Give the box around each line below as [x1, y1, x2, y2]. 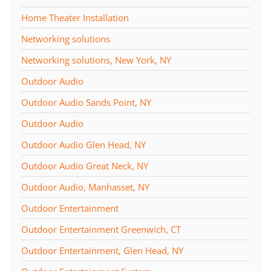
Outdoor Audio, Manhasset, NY [21, 180, 149, 193]
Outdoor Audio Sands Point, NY [21, 96, 151, 108]
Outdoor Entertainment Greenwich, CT [21, 223, 181, 235]
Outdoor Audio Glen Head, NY [21, 138, 146, 151]
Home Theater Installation [21, 11, 129, 24]
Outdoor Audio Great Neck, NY [21, 159, 148, 172]
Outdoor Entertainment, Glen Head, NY [21, 244, 183, 256]
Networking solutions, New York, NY [21, 53, 171, 66]
